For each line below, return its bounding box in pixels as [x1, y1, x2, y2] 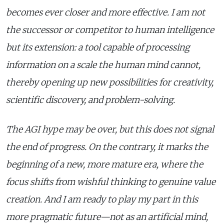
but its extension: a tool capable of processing [6, 41, 189, 53]
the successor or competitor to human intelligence [6, 24, 214, 35]
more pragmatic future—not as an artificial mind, [6, 211, 208, 222]
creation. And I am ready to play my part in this [6, 193, 198, 205]
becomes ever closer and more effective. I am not [6, 6, 205, 18]
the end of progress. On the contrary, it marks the [6, 141, 208, 152]
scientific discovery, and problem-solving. [6, 94, 175, 105]
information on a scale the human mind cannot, [6, 59, 200, 70]
